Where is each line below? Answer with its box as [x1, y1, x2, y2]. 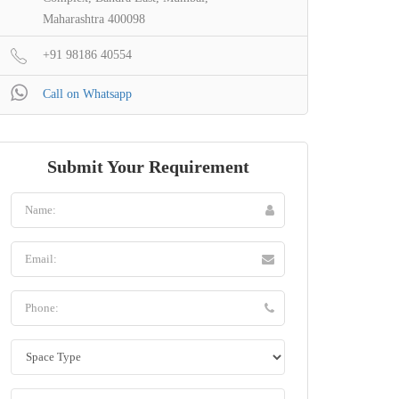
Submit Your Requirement [46, 157, 249, 177]
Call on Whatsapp [43, 87, 132, 102]
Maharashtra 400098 [43, 12, 145, 27]
